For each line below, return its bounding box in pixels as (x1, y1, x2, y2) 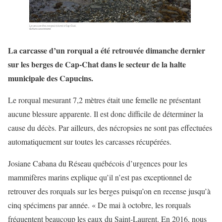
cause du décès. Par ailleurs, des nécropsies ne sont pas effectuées (8, 122, 212, 133)
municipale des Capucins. (8, 72, 93, 84)
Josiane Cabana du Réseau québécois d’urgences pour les (8, 158, 187, 168)
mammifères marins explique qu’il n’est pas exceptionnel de (8, 171, 192, 182)
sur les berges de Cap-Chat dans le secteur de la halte (8, 58, 186, 70)
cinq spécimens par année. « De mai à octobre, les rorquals (8, 199, 191, 210)
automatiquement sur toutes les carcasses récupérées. (8, 136, 171, 147)
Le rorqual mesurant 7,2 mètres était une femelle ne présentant (8, 94, 201, 105)
